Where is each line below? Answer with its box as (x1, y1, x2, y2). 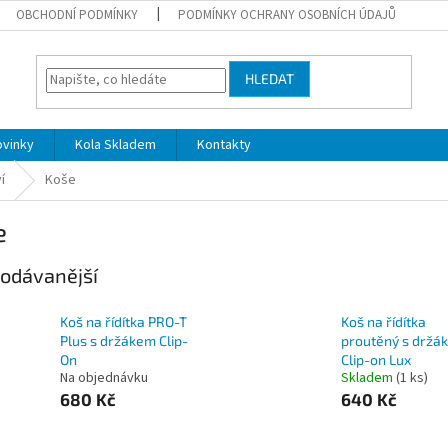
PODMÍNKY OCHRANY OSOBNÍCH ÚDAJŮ (178, 6, 397, 24)
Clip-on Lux (340, 351, 411, 369)
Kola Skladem (75, 135, 156, 155)
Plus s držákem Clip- (60, 332, 188, 350)
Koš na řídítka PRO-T (60, 313, 187, 331)
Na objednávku (60, 368, 148, 389)
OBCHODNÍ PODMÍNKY (16, 6, 139, 24)
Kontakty (197, 135, 251, 155)
